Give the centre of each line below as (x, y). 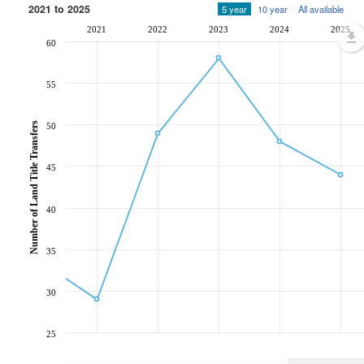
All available (321, 9)
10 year (273, 9)
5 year (234, 9)
